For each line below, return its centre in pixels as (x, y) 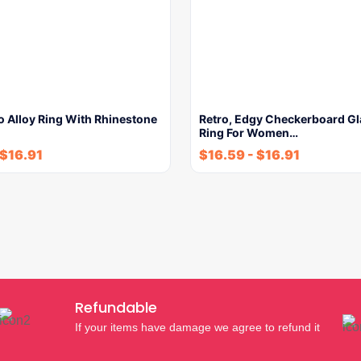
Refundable (116, 307)
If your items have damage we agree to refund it (197, 327)
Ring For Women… (249, 133)
